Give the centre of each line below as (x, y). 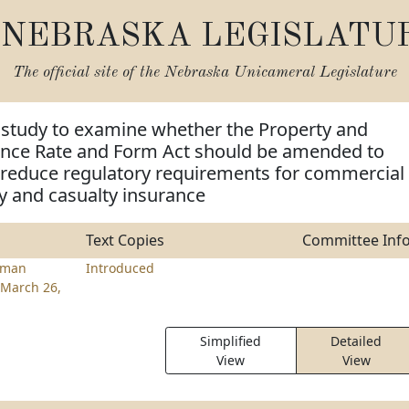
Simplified (231, 341)
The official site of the (88, 73)
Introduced (120, 268)
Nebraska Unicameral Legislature (280, 73)
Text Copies (125, 240)
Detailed (357, 341)
